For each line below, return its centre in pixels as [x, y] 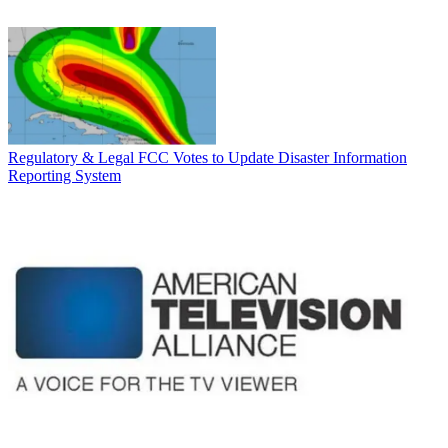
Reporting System [64, 176]
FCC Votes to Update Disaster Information [272, 158]
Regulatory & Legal [71, 158]
